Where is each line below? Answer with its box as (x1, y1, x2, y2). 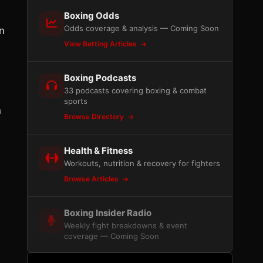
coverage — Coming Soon (64, 231, 159, 241)
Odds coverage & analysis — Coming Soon (64, 23, 219, 33)
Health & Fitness (64, 145, 133, 156)
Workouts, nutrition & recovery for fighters (64, 159, 220, 168)
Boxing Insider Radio (64, 207, 151, 218)
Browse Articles (64, 174, 120, 183)
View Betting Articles (64, 39, 139, 48)
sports (64, 96, 87, 106)
